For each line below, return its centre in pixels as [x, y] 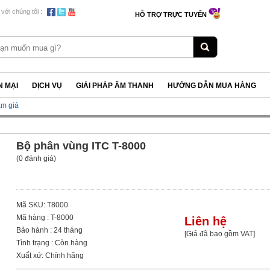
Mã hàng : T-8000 [45, 218]
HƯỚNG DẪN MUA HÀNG [212, 86]
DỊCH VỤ [47, 86]
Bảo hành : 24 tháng [50, 230]
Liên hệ [205, 221]
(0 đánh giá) [36, 159]
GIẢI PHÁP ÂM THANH [115, 86]
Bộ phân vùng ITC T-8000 [81, 146]
